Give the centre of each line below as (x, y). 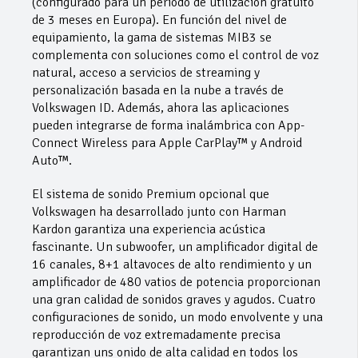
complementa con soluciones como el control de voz (175, 55)
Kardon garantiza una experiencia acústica (149, 229)
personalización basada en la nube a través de (158, 90)
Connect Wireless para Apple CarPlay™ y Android (167, 143)
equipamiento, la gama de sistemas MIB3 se (152, 37)
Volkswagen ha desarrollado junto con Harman (159, 211)
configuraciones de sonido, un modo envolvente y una (177, 317)
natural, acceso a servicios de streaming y (146, 72)
